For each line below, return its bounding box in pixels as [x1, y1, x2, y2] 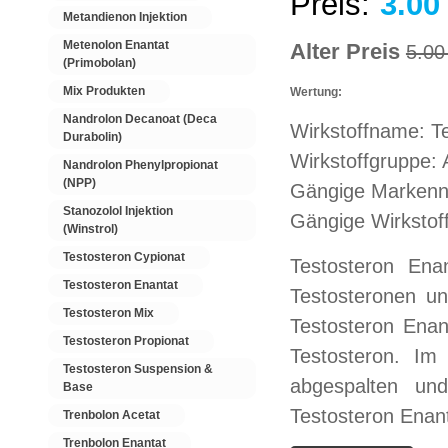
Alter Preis [289, 39, 406, 64]
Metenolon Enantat [63, 38, 169, 52]
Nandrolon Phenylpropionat [63, 158, 218, 172]
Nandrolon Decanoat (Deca [63, 112, 217, 126]
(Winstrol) [63, 222, 118, 236]
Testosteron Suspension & [63, 362, 213, 376]
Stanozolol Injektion [63, 204, 173, 218]
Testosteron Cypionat [63, 250, 185, 264]
